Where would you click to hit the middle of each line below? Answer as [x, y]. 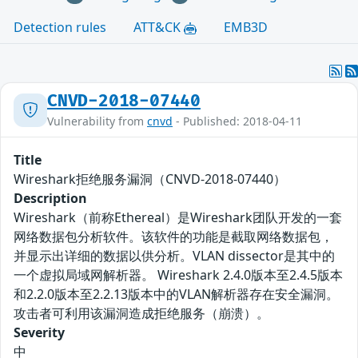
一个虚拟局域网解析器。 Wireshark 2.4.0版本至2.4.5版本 [178, 275]
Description [50, 199]
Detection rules [60, 28]
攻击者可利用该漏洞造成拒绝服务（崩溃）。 [141, 314]
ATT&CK [159, 28]
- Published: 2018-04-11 [237, 121]
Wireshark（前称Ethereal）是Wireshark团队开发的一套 [178, 218]
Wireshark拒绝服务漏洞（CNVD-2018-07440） [150, 179]
